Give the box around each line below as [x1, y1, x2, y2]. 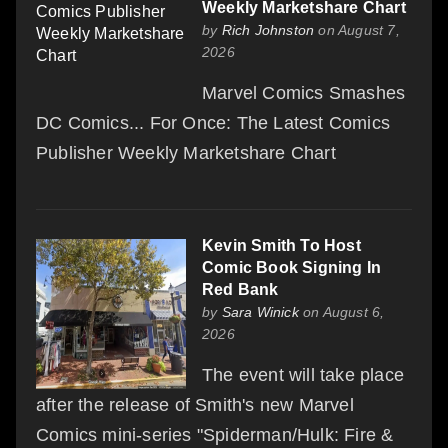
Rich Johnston [221, 21, 315, 38]
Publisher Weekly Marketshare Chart [36, 142, 336, 163]
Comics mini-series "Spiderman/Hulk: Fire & [36, 424, 394, 445]
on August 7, [314, 21, 400, 38]
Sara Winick [221, 303, 299, 320]
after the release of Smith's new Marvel [36, 394, 354, 415]
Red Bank [202, 280, 279, 298]
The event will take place [202, 364, 404, 385]
